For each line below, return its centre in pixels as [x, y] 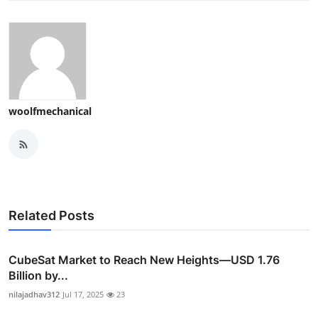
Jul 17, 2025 [83, 295]
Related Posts [51, 216]
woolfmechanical [50, 111]
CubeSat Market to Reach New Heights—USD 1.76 [144, 260]
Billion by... [38, 276]
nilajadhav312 [34, 295]
